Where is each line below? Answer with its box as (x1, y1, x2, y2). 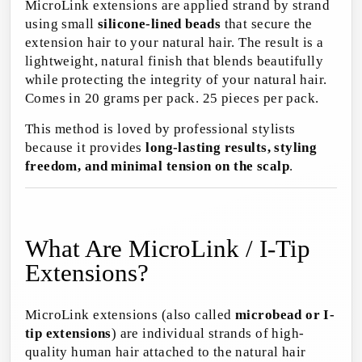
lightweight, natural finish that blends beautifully (25, 53, 324, 69)
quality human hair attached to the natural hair (25, 344, 306, 360)
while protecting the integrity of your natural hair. (25, 72, 327, 88)
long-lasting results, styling (145, 140, 318, 156)
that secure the (221, 16, 313, 32)
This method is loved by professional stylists (25, 121, 296, 137)
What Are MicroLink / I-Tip (25, 235, 310, 263)
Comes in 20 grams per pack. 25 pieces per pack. (25, 90, 322, 107)
